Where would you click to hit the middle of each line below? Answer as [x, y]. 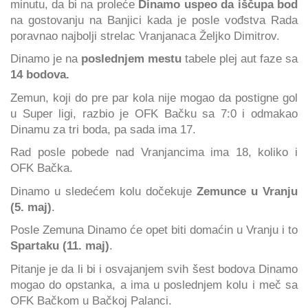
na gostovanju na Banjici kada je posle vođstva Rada [154, 20]
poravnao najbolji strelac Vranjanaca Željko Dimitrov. [145, 35]
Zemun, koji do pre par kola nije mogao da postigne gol [154, 97]
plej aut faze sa [258, 59]
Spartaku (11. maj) [60, 246]
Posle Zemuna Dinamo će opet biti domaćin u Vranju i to [154, 230]
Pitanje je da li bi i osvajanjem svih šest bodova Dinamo [154, 268]
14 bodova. [40, 75]
